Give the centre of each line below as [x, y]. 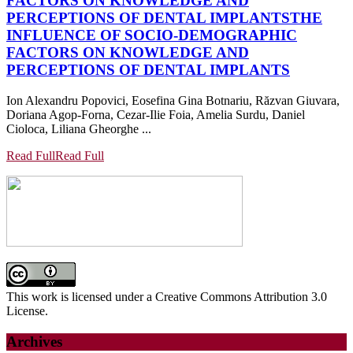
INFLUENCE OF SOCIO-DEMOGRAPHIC [152, 35]
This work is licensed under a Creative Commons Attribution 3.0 [167, 297]
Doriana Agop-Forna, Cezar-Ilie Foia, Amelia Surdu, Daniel [156, 115]
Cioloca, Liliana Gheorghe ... [79, 129]
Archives [34, 341]
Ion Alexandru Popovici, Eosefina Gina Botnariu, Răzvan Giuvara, [173, 101]
